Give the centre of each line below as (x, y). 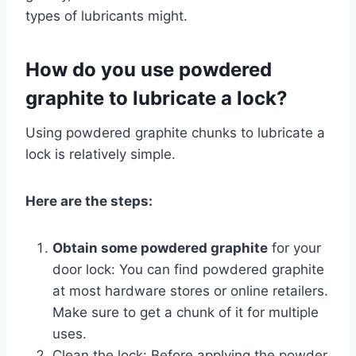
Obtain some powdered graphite (160, 248)
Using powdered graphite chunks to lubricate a (175, 132)
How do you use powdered (149, 69)
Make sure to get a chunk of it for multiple (186, 312)
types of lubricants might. (106, 15)
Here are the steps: (89, 201)
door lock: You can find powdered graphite (188, 269)
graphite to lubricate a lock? (157, 98)
